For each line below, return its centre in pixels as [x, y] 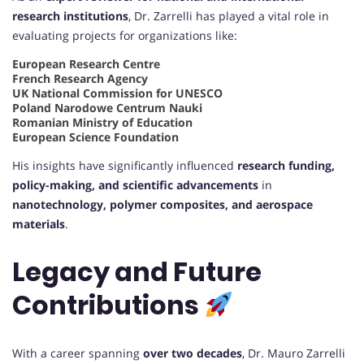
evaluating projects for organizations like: [125, 35]
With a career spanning [78, 353]
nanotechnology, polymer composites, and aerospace [162, 204]
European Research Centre [86, 63]
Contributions [108, 305]
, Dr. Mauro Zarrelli [294, 353]
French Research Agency [80, 78]
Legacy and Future [137, 272]
